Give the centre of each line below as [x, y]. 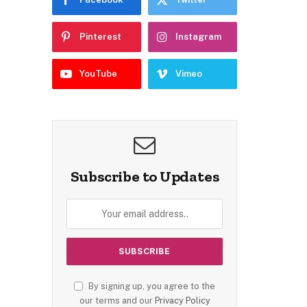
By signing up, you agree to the [151, 286]
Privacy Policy [182, 300]
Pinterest [100, 36]
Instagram [198, 36]
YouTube [98, 73]
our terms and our [117, 300]
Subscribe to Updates [145, 176]
